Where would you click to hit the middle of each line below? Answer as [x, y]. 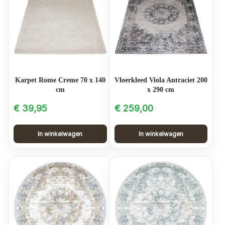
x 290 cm [161, 89]
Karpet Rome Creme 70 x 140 [60, 80]
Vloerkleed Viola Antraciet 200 [161, 80]
